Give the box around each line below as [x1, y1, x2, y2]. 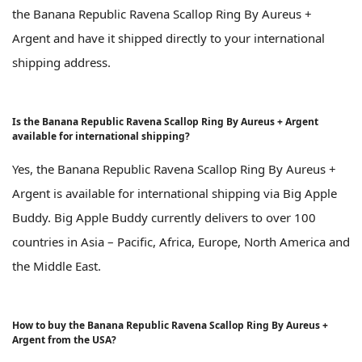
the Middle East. [12, 257, 101, 274]
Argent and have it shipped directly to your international [12, 29, 325, 46]
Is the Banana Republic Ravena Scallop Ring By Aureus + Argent [12, 114, 318, 128]
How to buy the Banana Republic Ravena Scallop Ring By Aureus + [12, 318, 328, 332]
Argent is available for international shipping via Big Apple [12, 184, 337, 201]
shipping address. [12, 53, 111, 70]
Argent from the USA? [12, 332, 116, 347]
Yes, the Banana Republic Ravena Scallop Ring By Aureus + [12, 160, 336, 177]
